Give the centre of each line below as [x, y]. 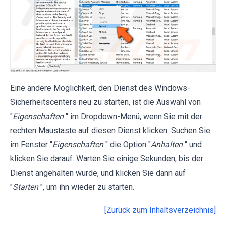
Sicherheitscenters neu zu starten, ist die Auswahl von [105, 102]
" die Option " [128, 144]
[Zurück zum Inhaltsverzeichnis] [160, 210]
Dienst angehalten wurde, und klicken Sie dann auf [98, 173]
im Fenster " [31, 144]
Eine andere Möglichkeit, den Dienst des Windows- [100, 88]
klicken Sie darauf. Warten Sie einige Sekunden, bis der [107, 158]
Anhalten [167, 144]
